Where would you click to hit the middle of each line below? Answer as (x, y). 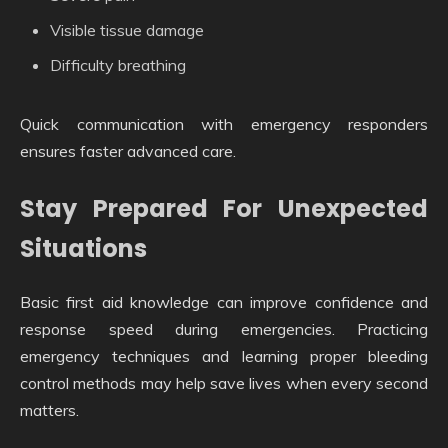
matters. (49, 409)
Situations (83, 248)
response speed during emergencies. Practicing (224, 328)
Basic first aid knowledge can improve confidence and (224, 301)
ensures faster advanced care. (128, 150)
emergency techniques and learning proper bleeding (224, 355)
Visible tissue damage (127, 29)
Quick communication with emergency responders (224, 123)
